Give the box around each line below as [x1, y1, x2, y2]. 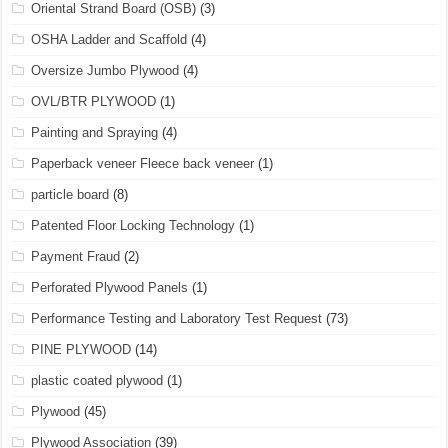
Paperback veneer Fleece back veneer [31, 155, 255, 171]
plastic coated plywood [31, 372, 164, 388]
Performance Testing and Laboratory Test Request [31, 310, 323, 326]
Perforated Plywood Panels [31, 279, 189, 295]
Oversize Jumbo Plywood [31, 62, 180, 78]
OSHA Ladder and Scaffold [31, 31, 188, 47]
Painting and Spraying [31, 124, 159, 140]
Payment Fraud [31, 248, 121, 264]
